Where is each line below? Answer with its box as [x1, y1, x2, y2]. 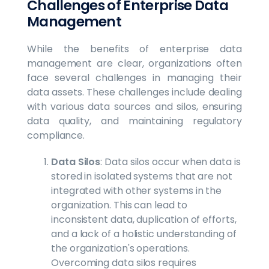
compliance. [27, 128, 85, 142]
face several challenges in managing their [27, 70, 242, 85]
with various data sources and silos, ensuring [27, 99, 242, 113]
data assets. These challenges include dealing [27, 85, 242, 99]
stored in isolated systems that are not [51, 169, 232, 183]
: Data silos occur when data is [100, 154, 241, 169]
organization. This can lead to [51, 198, 187, 212]
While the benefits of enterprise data [27, 41, 242, 56]
